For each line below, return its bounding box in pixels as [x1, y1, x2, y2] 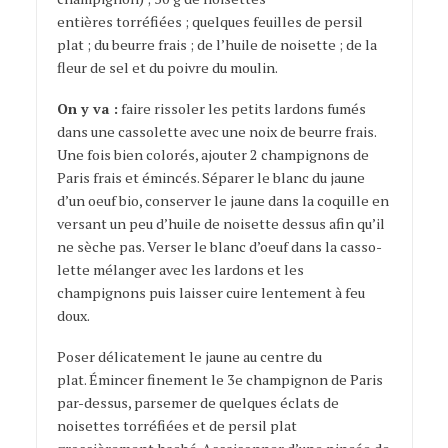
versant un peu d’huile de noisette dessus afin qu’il [56, 214, 385, 234]
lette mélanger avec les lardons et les [56, 260, 304, 280]
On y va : [56, 99, 118, 119]
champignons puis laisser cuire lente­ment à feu [56, 283, 365, 303]
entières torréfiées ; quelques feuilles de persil [56, 12, 363, 32]
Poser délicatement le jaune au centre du [56, 347, 322, 367]
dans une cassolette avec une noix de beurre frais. [56, 122, 376, 142]
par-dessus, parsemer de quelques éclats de [56, 393, 339, 413]
